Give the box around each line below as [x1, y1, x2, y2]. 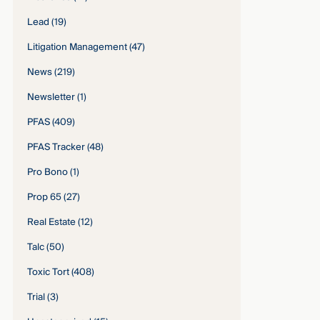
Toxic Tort [27, 264, 70, 281]
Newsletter [27, 89, 76, 106]
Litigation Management [27, 39, 128, 56]
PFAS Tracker [27, 139, 86, 156]
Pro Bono [27, 164, 69, 181]
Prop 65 [27, 189, 62, 206]
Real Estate [27, 214, 76, 231]
